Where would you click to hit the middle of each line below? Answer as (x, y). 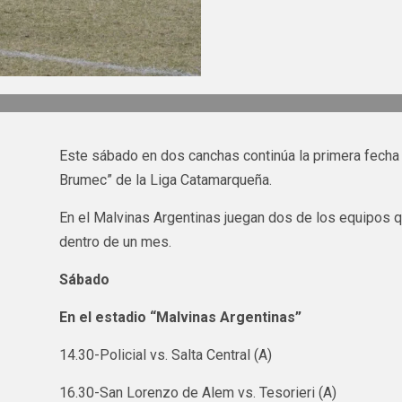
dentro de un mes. (115, 242)
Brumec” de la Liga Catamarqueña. (165, 180)
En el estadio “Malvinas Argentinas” (180, 318)
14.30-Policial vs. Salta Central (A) (165, 355)
